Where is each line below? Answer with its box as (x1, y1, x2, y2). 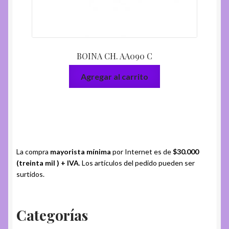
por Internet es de (112, 147, 171, 156)
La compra (16, 147, 49, 156)
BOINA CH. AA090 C (77, 50, 152, 61)
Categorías (16, 205, 88, 224)
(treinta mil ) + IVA (16, 158, 79, 167)
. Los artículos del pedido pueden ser (79, 158, 195, 167)
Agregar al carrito (81, 72, 148, 82)
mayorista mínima (49, 147, 112, 156)
